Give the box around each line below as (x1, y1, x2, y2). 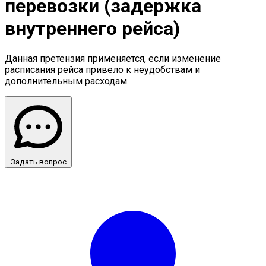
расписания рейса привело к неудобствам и (5, 64, 200, 75)
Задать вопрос (10, 157, 66, 166)
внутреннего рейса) (5, 17, 180, 40)
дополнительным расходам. (5, 75, 129, 87)
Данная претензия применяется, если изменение (5, 52, 221, 64)
